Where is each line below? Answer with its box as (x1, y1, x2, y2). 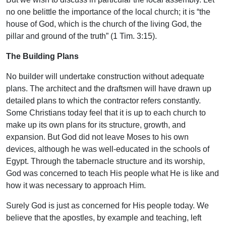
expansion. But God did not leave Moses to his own (6, 133, 189, 142)
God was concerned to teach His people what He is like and (6, 169, 219, 178)
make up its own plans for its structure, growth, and (6, 121, 186, 130)
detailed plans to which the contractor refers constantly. (6, 96, 201, 105)
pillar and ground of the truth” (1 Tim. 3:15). (6, 32, 157, 41)
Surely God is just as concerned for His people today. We (6, 201, 209, 210)
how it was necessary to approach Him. (6, 181, 146, 190)
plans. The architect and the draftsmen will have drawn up (6, 84, 211, 93)
